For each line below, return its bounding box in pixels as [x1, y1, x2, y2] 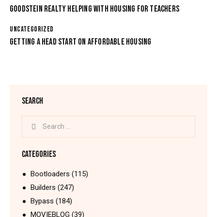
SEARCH [22, 96, 43, 107]
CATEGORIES [22, 149, 56, 159]
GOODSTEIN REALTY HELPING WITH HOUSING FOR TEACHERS [10, 3, 179, 14]
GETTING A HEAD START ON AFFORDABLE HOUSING [10, 37, 152, 47]
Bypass [31, 196, 54, 205]
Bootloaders [31, 169, 70, 178]
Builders [31, 183, 56, 192]
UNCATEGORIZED [10, 24, 54, 34]
